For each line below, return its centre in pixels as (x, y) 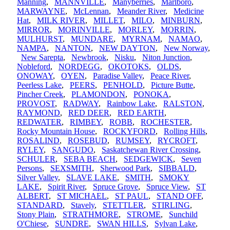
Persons (30, 168)
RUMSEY (132, 141)
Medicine (189, 11)
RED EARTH (141, 113)
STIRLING (171, 205)
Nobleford (34, 67)
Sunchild (183, 215)
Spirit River (66, 187)
